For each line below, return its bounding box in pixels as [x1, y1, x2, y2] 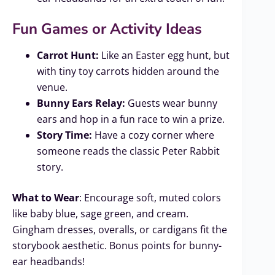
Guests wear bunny [125, 96, 217, 110]
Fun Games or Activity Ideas [12, 19, 202, 39]
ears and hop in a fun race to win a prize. [37, 112, 225, 126]
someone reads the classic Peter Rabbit [37, 144, 220, 158]
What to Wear [12, 191, 79, 205]
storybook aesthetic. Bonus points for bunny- [12, 239, 222, 253]
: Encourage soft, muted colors [79, 191, 221, 205]
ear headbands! [12, 255, 85, 269]
